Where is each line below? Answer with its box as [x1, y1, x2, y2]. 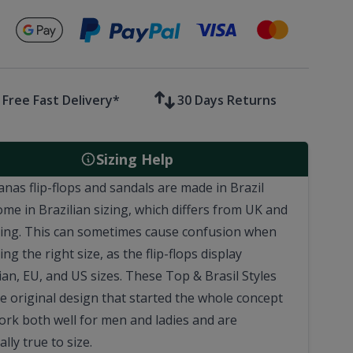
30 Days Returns [177, 91, 277, 109]
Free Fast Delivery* [2, 91, 121, 109]
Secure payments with [125, 29, 256, 47]
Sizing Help [96, 149, 174, 169]
